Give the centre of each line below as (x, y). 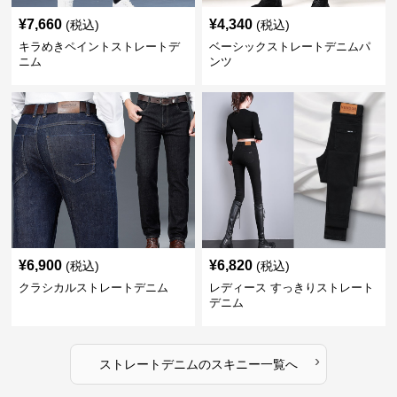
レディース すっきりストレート (291, 288)
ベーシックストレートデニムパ (289, 47)
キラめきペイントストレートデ (100, 47)
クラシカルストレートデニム (94, 288)
